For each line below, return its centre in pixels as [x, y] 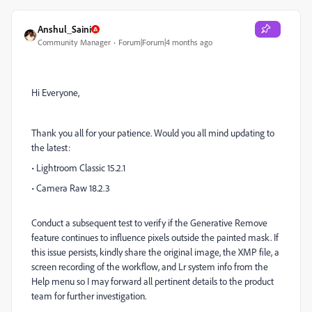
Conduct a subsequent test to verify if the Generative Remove [149, 223]
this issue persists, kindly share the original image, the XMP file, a [155, 252]
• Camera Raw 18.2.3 [71, 188]
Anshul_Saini [64, 29]
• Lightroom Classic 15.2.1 [78, 167]
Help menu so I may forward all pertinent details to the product [153, 281]
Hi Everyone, [55, 92]
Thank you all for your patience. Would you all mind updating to [153, 133]
